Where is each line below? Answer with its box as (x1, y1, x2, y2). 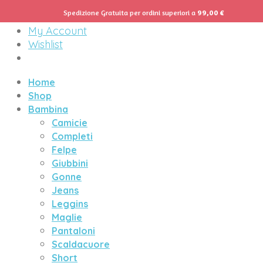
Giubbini (52, 157, 88, 169)
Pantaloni (52, 225, 95, 237)
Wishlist (28, 38, 63, 51)
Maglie (52, 211, 82, 223)
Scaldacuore (52, 238, 110, 250)
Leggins (52, 198, 88, 210)
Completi (52, 130, 93, 142)
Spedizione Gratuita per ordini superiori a (63, 8, 197, 17)
